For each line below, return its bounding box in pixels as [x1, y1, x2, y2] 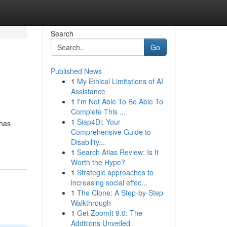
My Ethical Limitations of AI [77, 76, 163, 86]
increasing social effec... [70, 177, 147, 187]
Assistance [70, 86, 105, 96]
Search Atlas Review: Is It [77, 147, 159, 157]
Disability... [70, 137, 105, 147]
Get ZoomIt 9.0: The [77, 208, 142, 218]
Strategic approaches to [77, 167, 154, 177]
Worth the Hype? [70, 157, 125, 167]
